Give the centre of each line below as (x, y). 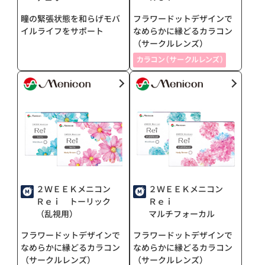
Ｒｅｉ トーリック (74, 201)
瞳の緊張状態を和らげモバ (71, 18)
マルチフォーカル (182, 213)
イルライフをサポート (62, 30)
